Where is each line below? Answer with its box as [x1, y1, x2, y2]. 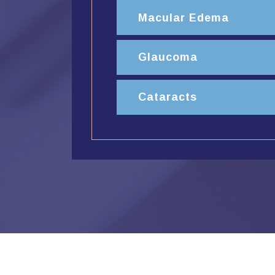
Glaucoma [138, 51, 198, 64]
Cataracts [138, 91, 197, 104]
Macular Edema [138, 11, 229, 24]
